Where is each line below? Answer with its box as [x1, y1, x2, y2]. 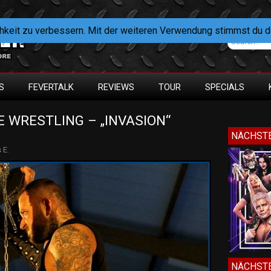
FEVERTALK [28, 82, 74, 93]
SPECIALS [205, 82, 244, 93]
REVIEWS [98, 82, 134, 93]
